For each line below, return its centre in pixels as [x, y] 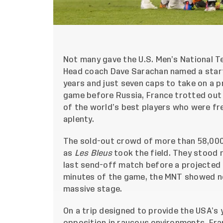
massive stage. [94, 189]
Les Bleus [93, 154]
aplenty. [79, 120]
